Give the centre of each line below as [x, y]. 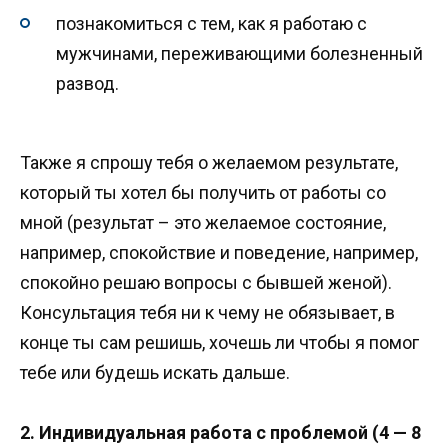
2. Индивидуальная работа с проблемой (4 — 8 [220, 433]
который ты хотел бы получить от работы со [203, 192]
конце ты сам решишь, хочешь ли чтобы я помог [219, 342]
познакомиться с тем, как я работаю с [211, 24]
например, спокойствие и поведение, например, [219, 252]
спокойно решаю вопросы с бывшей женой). [206, 282]
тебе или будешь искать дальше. [155, 372]
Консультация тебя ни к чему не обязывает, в [207, 312]
